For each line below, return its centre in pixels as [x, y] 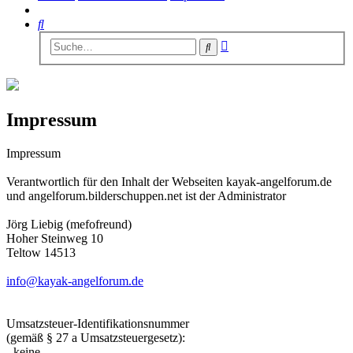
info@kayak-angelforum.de [75, 281]
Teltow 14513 [41, 253]
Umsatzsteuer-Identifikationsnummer [98, 324]
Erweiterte [253, 43]
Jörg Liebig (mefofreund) [69, 225]
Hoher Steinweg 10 [55, 239]
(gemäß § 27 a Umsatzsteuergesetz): [96, 338]
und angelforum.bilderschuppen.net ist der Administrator [146, 196]
